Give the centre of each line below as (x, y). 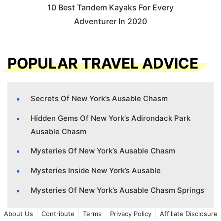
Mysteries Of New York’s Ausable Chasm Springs (117, 190)
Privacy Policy (130, 213)
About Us (18, 213)
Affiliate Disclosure (188, 213)
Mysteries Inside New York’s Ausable (96, 170)
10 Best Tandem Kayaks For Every (110, 8)
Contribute (58, 213)
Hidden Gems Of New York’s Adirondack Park (110, 118)
